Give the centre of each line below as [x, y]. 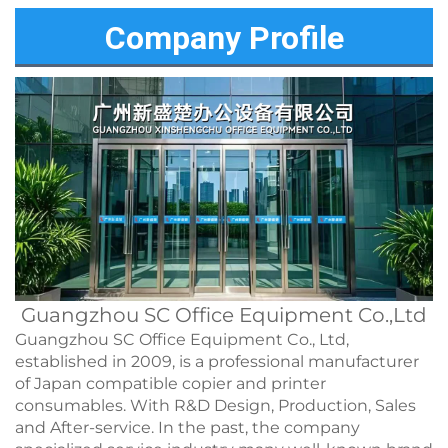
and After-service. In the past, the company [187, 428]
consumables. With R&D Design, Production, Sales [215, 406]
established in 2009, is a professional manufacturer [217, 362]
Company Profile [224, 38]
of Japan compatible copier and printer [170, 384]
